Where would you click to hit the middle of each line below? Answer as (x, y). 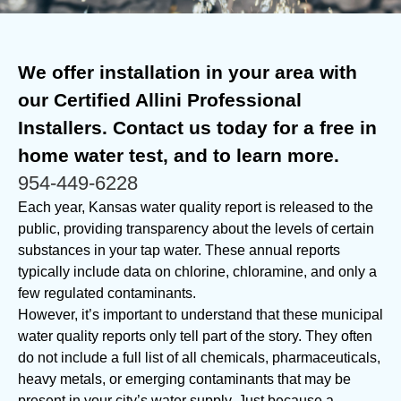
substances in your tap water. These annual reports (179, 250)
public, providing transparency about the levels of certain (196, 229)
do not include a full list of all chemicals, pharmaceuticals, (199, 358)
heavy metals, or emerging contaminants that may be (184, 379)
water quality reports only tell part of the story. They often (195, 336)
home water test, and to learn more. (179, 155)
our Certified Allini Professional (160, 100)
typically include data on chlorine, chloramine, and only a (197, 272)
